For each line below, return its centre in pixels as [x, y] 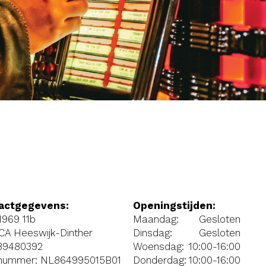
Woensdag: [159, 246]
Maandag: [156, 219]
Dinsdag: [153, 232]
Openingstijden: [174, 205]
